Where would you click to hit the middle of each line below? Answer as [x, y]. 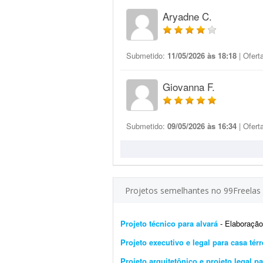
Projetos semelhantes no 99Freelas [193, 190]
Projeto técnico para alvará [169, 223]
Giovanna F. [189, 87]
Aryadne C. [187, 16]
